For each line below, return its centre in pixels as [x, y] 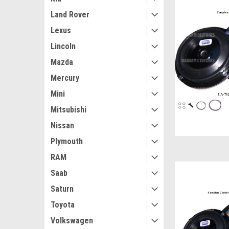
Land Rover [70, 15]
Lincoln [63, 46]
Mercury [65, 78]
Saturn [62, 189]
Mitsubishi [68, 110]
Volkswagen [72, 221]
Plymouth [67, 141]
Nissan [62, 125]
